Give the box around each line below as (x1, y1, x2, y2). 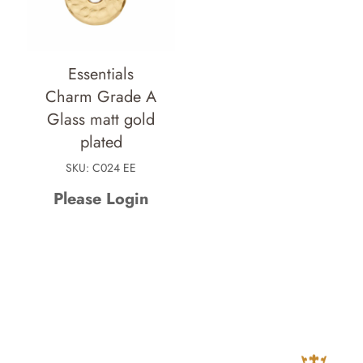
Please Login (53, 187, 149, 211)
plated (79, 130, 122, 155)
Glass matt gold (47, 108, 156, 132)
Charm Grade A (45, 85, 157, 109)
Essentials (68, 62, 135, 87)
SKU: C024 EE (66, 160, 137, 177)
